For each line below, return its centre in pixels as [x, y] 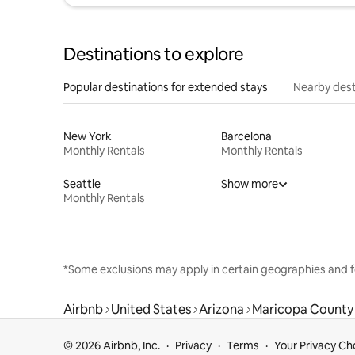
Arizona [221, 309]
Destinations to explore [154, 54]
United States [151, 309]
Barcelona [246, 136]
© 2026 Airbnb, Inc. [112, 345]
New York [88, 136]
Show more [249, 183]
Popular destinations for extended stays [166, 87]
